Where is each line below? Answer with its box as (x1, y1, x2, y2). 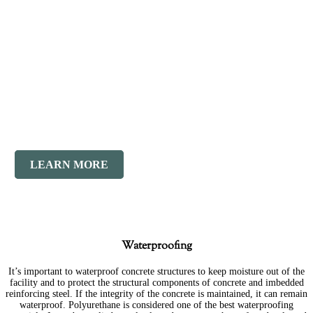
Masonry (129, 120, 184, 142)
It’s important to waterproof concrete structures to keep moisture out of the (8, 265, 305, 277)
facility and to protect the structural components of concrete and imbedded (9, 277, 304, 288)
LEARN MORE (29, 159, 108, 171)
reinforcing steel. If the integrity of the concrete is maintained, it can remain (6, 288, 307, 299)
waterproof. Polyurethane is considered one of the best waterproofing (20, 299, 293, 310)
